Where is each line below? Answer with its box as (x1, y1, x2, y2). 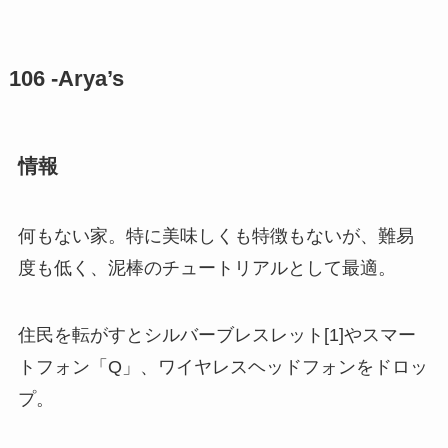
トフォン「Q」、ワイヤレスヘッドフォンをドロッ (17, 357, 428, 378)
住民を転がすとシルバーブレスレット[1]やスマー (17, 325, 416, 346)
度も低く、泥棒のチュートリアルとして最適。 (17, 257, 396, 278)
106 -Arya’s (8, 66, 124, 91)
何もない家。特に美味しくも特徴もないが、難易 (17, 225, 414, 246)
